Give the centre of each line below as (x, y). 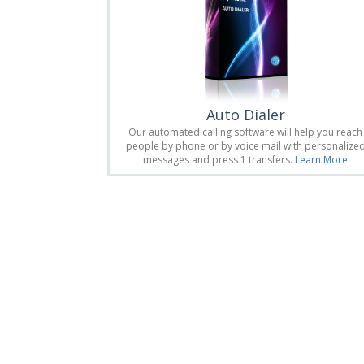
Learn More (321, 159)
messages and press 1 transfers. (219, 159)
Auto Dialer (245, 114)
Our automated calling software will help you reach (245, 132)
